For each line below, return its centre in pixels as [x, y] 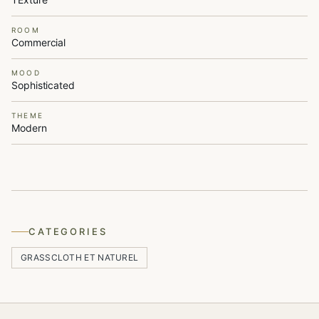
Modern [29, 128]
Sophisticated [43, 85]
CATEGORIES [68, 231]
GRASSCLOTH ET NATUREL [80, 257]
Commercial [39, 42]
